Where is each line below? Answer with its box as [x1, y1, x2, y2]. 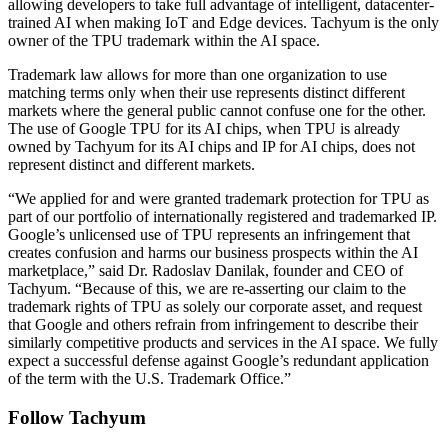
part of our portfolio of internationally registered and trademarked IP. [8, 207, 437, 225]
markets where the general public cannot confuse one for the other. [8, 101, 426, 119]
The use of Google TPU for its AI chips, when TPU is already [8, 119, 400, 137]
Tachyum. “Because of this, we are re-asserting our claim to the [8, 279, 406, 297]
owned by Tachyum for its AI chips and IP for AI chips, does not [8, 137, 415, 155]
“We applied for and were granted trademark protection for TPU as [8, 189, 429, 207]
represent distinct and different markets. [8, 155, 255, 173]
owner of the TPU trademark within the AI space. [8, 31, 320, 49]
